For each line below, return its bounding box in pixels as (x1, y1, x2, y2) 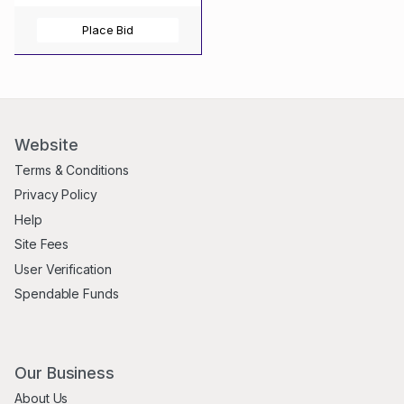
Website (14, 134, 78, 154)
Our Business (14, 363, 115, 383)
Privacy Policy (14, 187, 97, 203)
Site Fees (14, 236, 69, 252)
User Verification (14, 261, 112, 277)
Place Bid (81, 23, 134, 37)
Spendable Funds (14, 285, 119, 301)
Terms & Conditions (14, 162, 129, 179)
